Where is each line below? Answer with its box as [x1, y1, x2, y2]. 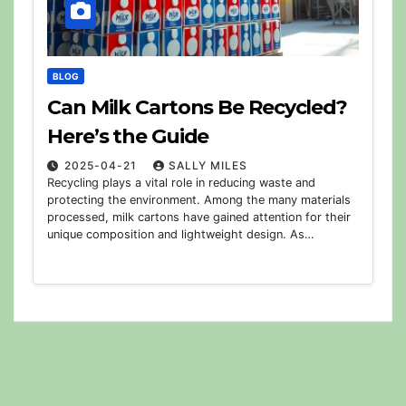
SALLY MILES [169, 158, 247, 172]
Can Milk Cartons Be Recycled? [47, 94, 348, 120]
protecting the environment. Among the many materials [47, 192, 351, 207]
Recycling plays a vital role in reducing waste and [47, 175, 315, 189]
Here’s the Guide [47, 123, 209, 149]
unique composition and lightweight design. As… [47, 227, 314, 241]
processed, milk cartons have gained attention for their [47, 209, 351, 224]
